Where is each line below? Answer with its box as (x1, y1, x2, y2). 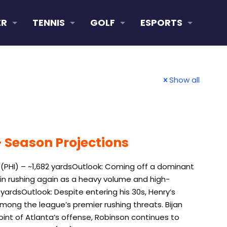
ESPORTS (140, 16, 182, 29)
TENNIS (32, 16, 65, 29)
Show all (169, 74, 200, 85)
